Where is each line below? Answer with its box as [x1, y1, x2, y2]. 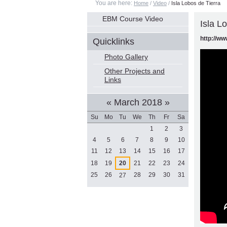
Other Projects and [104, 67, 165, 75]
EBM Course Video [102, 15, 163, 23]
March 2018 [111, 97, 165, 107]
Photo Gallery [104, 53, 148, 61]
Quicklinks [93, 36, 134, 47]
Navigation [86, 13, 130, 24]
